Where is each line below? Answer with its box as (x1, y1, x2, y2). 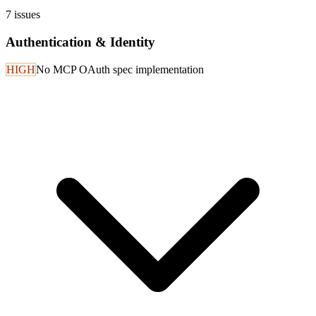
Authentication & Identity (6, 35, 155, 50)
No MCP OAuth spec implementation (36, 63, 204, 75)
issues (11, 8, 40, 21)
